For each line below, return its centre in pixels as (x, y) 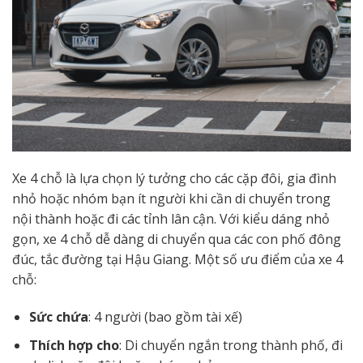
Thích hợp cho (74, 345)
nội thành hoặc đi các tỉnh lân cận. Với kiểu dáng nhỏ (171, 219)
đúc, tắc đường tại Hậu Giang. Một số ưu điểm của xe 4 (177, 260)
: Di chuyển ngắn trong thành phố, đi (231, 345)
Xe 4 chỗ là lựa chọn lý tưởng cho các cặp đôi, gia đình (174, 179)
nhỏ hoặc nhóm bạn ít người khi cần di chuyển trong (171, 199)
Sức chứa (58, 317)
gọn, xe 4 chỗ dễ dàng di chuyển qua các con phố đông (177, 239)
